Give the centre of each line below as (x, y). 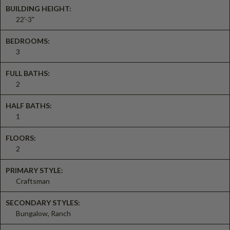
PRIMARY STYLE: (34, 170)
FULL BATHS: (28, 73)
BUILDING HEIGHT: (39, 8)
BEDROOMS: (28, 41)
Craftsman (33, 181)
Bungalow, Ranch (43, 213)
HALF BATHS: (29, 105)
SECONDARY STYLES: (43, 202)
